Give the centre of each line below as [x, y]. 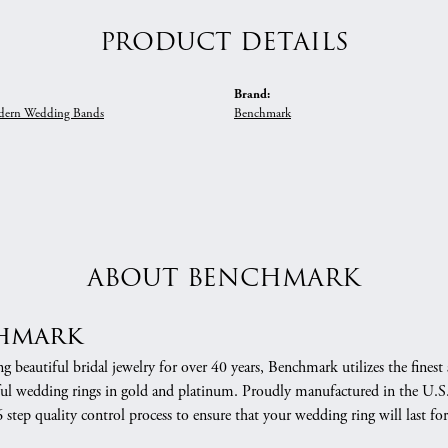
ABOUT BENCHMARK [224, 278]
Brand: [252, 94]
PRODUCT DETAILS [224, 42]
